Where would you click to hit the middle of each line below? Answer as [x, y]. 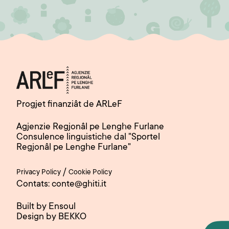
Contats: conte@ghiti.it [61, 185]
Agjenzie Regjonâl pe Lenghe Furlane [90, 128]
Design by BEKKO [51, 217]
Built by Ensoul [46, 207]
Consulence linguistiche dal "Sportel [88, 138]
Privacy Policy [39, 173]
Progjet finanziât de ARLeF [69, 105]
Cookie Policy [90, 173]
